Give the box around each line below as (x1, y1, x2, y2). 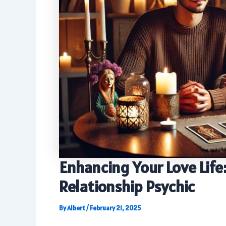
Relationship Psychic (59, 176, 195, 197)
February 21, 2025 (90, 203, 141, 212)
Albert (67, 203, 86, 212)
